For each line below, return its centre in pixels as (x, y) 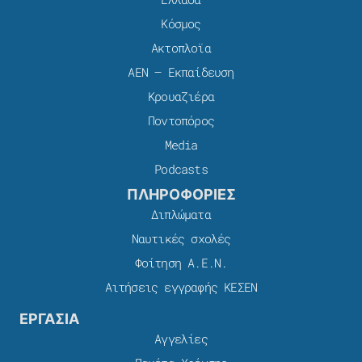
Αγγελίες (181, 339)
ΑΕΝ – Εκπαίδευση (181, 72)
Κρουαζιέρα (181, 97)
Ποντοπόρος (181, 121)
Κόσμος (181, 24)
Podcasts (181, 169)
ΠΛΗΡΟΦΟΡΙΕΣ (181, 195)
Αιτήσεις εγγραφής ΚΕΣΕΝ (181, 287)
